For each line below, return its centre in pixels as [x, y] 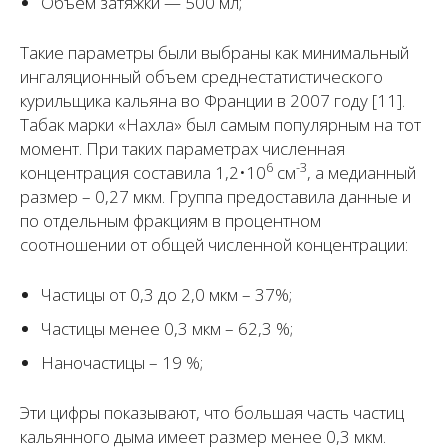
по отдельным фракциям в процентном [170, 220]
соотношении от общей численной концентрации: [216, 244]
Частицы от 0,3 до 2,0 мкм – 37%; [166, 294]
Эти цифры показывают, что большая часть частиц [212, 412]
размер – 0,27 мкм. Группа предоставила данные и [215, 196]
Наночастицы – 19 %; [122, 362]
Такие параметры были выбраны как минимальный [214, 52]
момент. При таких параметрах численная [182, 148]
